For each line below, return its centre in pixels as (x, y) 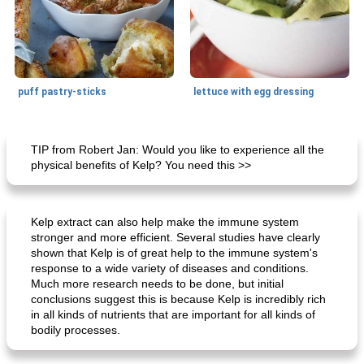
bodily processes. (76, 330)
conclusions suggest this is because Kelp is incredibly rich (178, 299)
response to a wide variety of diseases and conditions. (170, 268)
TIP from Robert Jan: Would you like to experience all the (178, 149)
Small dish (41, 138)
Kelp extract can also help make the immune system (165, 222)
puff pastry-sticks (62, 92)
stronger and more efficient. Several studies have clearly (175, 237)
